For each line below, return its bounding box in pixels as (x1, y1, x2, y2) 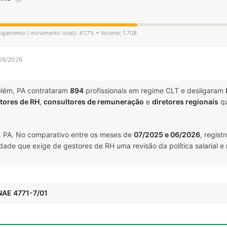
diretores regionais (152, 97, 218, 106)
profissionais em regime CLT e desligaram (84, 86, 225, 95)
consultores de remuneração (44, 97, 144, 106)
